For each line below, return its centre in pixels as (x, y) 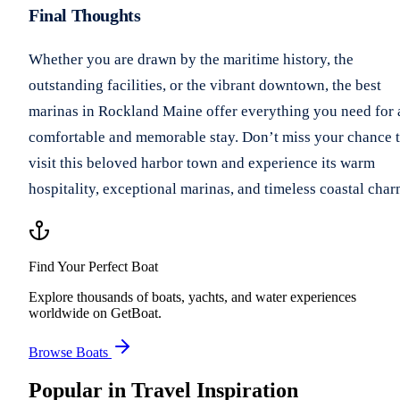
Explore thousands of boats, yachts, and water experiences (192, 296)
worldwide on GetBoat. (95, 312)
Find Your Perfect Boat (93, 266)
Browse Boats (68, 352)
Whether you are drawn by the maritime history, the (191, 59)
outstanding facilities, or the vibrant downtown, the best (205, 85)
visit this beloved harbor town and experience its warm (202, 162)
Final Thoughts (85, 15)
